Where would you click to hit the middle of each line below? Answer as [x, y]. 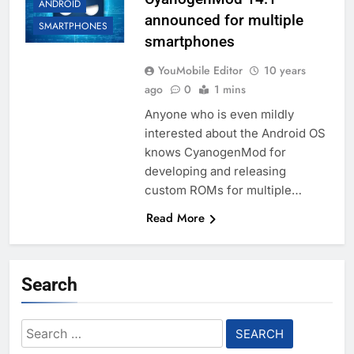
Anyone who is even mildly [219, 115]
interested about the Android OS [235, 134]
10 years [284, 71]
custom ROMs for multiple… [223, 190]
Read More [175, 218]
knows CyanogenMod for [215, 153]
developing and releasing [215, 171]
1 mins [230, 90]
